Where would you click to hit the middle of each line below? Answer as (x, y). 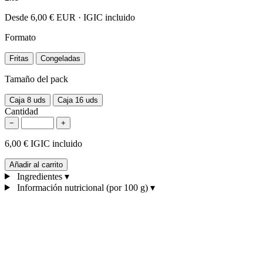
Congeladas (60, 58)
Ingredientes (39, 176)
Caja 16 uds (78, 100)
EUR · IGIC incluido (96, 17)
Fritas (19, 58)
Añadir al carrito (36, 164)
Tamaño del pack (36, 79)
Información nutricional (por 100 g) (82, 187)
